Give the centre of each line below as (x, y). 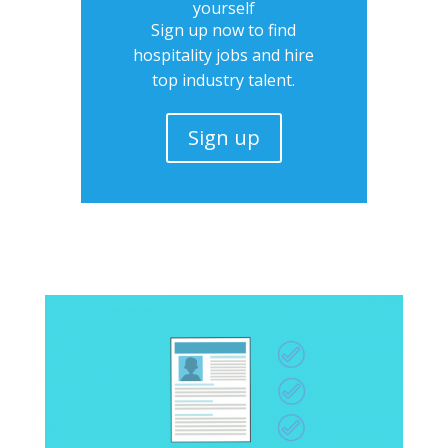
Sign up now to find (224, 29)
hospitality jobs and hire (224, 54)
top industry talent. (224, 79)
